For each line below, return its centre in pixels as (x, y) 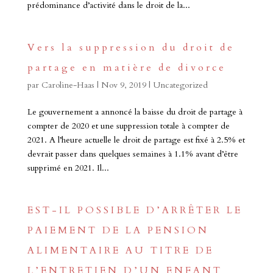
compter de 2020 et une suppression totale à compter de (128, 126)
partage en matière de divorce (126, 68)
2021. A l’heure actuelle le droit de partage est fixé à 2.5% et (136, 140)
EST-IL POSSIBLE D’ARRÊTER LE (135, 210)
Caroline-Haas (68, 85)
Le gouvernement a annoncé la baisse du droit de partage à (135, 112)
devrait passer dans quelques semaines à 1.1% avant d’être (133, 154)
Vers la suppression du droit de (131, 48)
